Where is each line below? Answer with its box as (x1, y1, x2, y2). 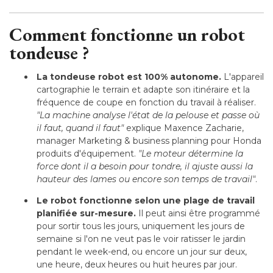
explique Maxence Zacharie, (124, 122, 244, 133)
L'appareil (224, 71, 264, 82)
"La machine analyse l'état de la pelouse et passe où (37, 109, 260, 121)
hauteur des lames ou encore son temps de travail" (37, 173, 255, 185)
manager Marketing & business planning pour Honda (37, 135, 261, 146)
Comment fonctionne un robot (9, 22, 245, 46)
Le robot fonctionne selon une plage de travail (37, 194, 255, 206)
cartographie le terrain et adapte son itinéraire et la (37, 83, 250, 95)
